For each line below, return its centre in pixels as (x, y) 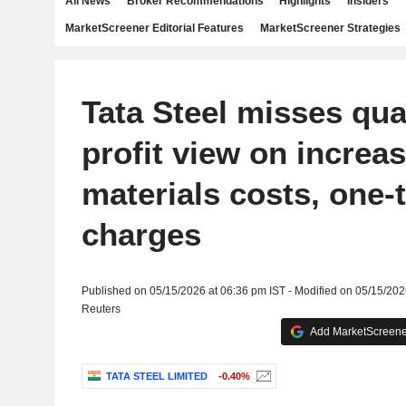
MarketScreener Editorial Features (155, 28)
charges (141, 234)
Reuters (101, 309)
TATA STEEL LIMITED (156, 377)
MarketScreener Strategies (330, 28)
